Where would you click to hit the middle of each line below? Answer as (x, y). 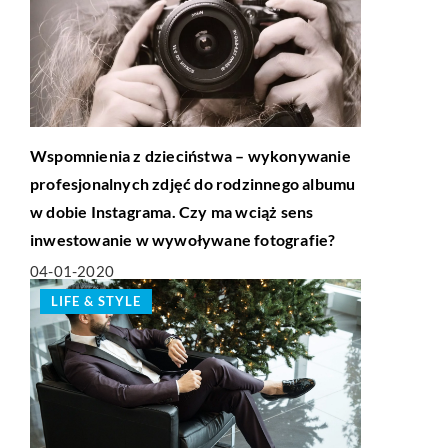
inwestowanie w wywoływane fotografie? (183, 239)
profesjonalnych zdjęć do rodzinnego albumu (193, 183)
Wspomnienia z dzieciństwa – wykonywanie (190, 155)
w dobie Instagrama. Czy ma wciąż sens (172, 211)
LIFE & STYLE (96, 300)
